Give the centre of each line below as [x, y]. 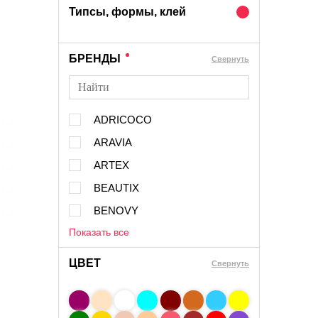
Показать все [99, 232]
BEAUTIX [116, 188]
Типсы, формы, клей [127, 12]
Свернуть [230, 263]
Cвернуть [230, 59]
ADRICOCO [123, 120]
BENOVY [116, 210]
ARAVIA [113, 142]
